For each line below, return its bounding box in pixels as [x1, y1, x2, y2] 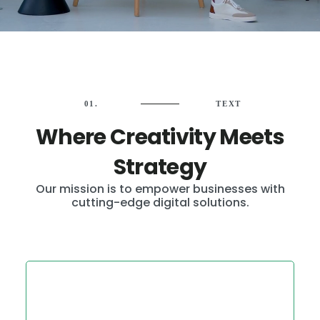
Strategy [113, 152, 207, 183]
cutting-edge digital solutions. [71, 194, 249, 211]
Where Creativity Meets [35, 122, 285, 153]
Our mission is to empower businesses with [35, 181, 285, 198]
